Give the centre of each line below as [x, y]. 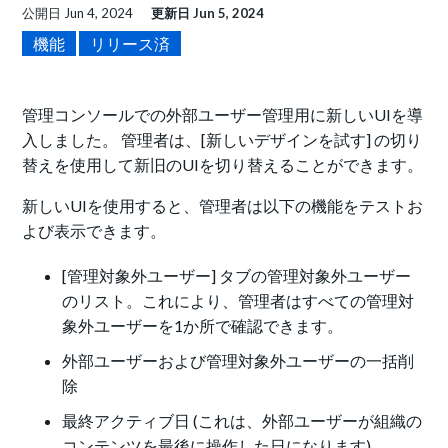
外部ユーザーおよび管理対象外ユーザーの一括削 [238, 361]
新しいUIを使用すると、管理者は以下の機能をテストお [223, 206]
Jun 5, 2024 [229, 13]
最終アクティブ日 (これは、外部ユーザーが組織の [242, 421]
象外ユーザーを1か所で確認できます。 [203, 326]
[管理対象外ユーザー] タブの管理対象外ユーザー [237, 276]
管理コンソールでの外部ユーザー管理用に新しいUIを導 [223, 115]
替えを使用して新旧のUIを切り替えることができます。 [223, 165]
